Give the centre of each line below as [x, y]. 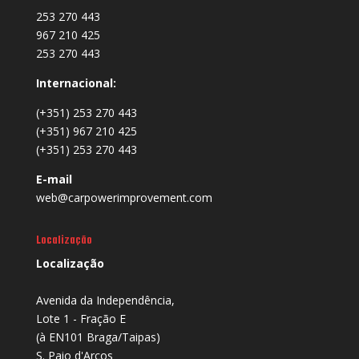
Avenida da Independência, [105, 301]
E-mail [54, 179]
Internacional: [76, 83]
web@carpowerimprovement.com [124, 198]
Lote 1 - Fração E [81, 319]
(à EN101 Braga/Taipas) [98, 337]
